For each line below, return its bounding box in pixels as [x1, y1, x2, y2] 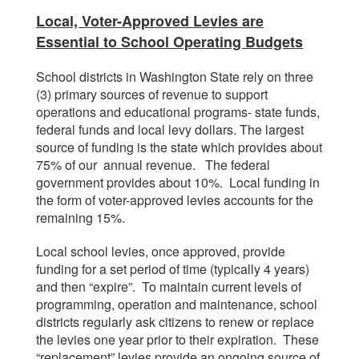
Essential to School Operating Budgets [36, 31, 303, 52]
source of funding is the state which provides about [36, 138, 322, 156]
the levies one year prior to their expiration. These [36, 330, 319, 349]
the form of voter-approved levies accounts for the [36, 191, 313, 209]
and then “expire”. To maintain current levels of [36, 277, 301, 296]
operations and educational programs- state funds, [36, 103, 320, 121]
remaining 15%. [36, 208, 131, 227]
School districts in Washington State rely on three [36, 67, 313, 86]
